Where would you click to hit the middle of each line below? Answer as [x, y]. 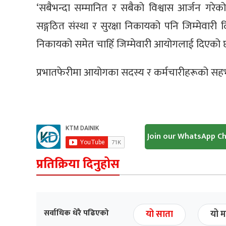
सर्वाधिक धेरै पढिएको [76, 213]
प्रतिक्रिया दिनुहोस [78, 164]
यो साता [159, 214]
